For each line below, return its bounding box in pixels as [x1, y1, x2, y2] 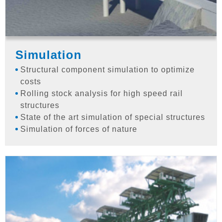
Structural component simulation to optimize [20, 65, 195, 74]
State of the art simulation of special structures [20, 112, 205, 121]
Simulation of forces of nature [20, 124, 137, 133]
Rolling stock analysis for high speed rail [20, 89, 183, 98]
